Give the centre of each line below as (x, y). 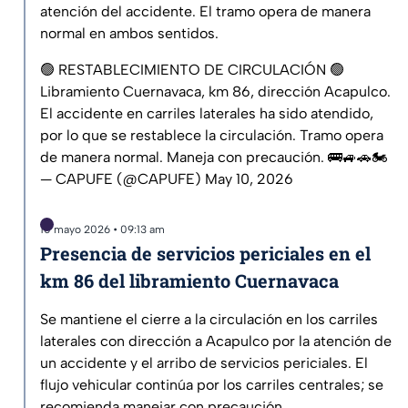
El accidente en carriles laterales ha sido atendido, (207, 114)
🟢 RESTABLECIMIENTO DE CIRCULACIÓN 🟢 (192, 70)
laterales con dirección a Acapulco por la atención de (216, 342)
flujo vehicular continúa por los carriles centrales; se (212, 385)
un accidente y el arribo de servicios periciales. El (204, 363)
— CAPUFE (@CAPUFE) (122, 179)
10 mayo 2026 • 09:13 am (102, 230)
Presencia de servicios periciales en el (205, 254)
